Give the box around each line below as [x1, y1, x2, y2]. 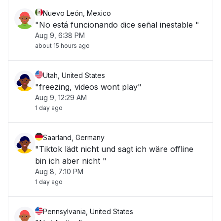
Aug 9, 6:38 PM [35, 31, 85, 39]
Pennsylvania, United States [43, 207, 133, 216]
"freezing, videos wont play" [35, 82, 142, 92]
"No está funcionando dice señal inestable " [35, 20, 199, 30]
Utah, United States [43, 71, 105, 79]
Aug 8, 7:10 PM [35, 167, 83, 176]
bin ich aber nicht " [35, 156, 107, 166]
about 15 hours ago [35, 42, 90, 49]
